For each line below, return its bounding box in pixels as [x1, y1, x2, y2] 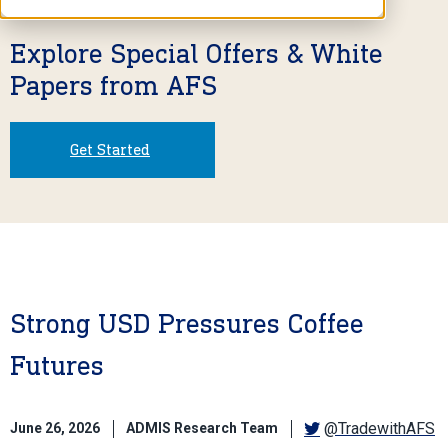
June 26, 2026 [10, 420, 100, 437]
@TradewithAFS [324, 418, 435, 438]
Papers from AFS [10, 68, 217, 102]
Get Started [70, 139, 150, 159]
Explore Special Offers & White [10, 36, 383, 70]
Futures [10, 348, 104, 382]
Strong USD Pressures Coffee [10, 306, 364, 340]
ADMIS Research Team [126, 420, 278, 437]
